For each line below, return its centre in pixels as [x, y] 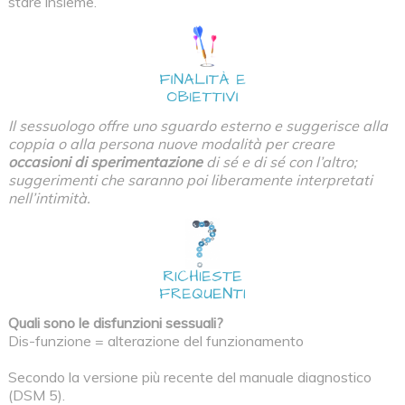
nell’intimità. [49, 198]
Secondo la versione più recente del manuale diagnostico [189, 377]
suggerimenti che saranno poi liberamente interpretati [190, 180]
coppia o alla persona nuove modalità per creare [171, 144]
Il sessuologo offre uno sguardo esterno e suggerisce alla [198, 126]
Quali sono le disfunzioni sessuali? [115, 322]
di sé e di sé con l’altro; [279, 162]
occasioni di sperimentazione [105, 162]
